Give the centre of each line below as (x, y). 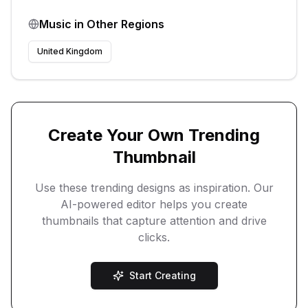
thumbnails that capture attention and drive (154, 220)
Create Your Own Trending (154, 135)
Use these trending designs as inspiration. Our (154, 187)
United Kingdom (70, 51)
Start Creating (162, 275)
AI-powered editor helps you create (154, 204)
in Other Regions (118, 24)
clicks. (154, 237)
